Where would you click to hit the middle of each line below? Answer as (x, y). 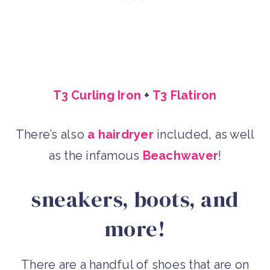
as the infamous (96, 155)
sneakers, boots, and (135, 199)
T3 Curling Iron (97, 95)
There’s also (51, 134)
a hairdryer (121, 134)
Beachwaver (181, 155)
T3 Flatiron (184, 95)
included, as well (204, 134)
